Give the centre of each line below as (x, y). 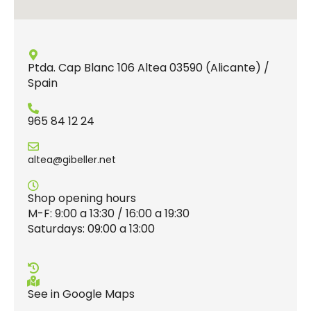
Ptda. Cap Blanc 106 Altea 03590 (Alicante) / (149, 67)
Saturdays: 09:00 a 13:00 (91, 228)
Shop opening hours (82, 198)
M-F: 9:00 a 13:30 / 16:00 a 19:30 (109, 213)
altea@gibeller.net (72, 160)
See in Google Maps (81, 294)
